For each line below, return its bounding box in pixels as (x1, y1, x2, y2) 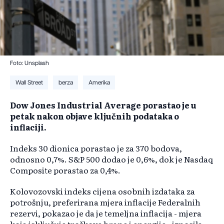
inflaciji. (10, 121, 46, 133)
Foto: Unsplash (10, 60, 49, 66)
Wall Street (15, 79, 43, 86)
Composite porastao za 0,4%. (10, 164, 120, 176)
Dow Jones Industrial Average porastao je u (10, 99, 196, 111)
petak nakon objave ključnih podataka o (10, 110, 179, 122)
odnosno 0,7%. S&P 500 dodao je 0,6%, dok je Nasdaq (10, 153, 213, 165)
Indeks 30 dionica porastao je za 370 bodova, (10, 142, 182, 154)
